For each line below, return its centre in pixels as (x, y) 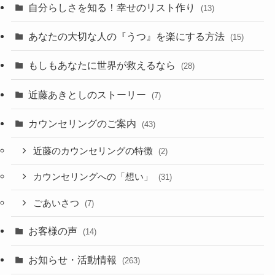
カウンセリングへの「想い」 (95, 177)
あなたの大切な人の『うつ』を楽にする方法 (128, 37)
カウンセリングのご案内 (84, 123)
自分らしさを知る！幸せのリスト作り (113, 7)
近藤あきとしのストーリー (89, 94)
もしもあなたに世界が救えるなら (103, 65)
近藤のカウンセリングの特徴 (95, 151)
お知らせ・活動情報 (74, 260)
